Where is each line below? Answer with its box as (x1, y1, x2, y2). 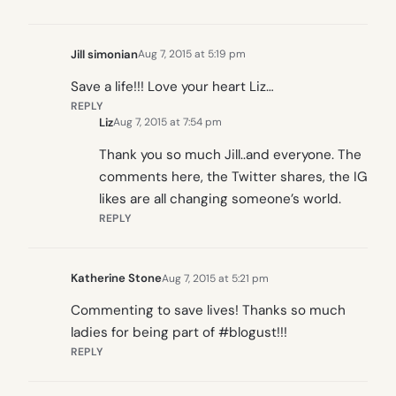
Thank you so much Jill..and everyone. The (99, 146, 362, 164)
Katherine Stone (71, 270, 162, 286)
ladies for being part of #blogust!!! (71, 324, 287, 342)
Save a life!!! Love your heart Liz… (71, 77, 274, 95)
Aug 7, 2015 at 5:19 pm (138, 47, 246, 62)
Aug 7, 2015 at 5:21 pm (162, 270, 269, 286)
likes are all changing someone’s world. (99, 190, 341, 209)
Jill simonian (71, 46, 138, 62)
